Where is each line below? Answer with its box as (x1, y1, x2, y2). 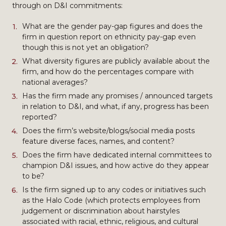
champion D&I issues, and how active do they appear (22, 161, 209, 170)
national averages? (22, 78, 88, 87)
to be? (22, 172, 44, 181)
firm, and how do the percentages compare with (22, 67, 194, 76)
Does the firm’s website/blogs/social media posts (22, 126, 195, 135)
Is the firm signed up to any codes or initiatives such (22, 185, 206, 194)
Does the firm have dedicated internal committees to (22, 150, 212, 159)
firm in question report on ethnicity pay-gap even (22, 32, 196, 41)
